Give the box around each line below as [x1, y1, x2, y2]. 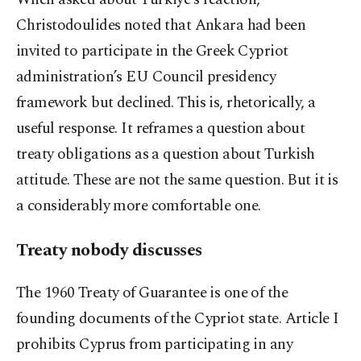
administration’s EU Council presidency [16, 65, 276, 89]
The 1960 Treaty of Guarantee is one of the [16, 281, 288, 305]
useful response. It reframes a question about [16, 117, 305, 141]
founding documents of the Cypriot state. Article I [16, 307, 339, 331]
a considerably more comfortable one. [16, 194, 261, 218]
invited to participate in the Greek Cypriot [16, 39, 288, 64]
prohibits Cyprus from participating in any [16, 333, 293, 357]
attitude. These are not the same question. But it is [16, 168, 338, 193]
